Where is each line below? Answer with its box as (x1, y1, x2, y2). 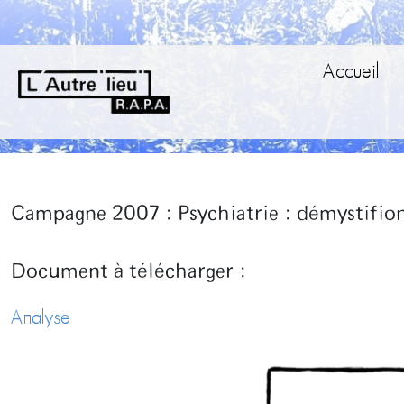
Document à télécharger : (11, 262, 246, 281)
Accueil (322, 62, 379, 83)
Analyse (11, 308, 70, 329)
